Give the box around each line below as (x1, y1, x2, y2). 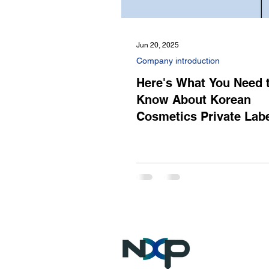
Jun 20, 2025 (136, 40, 179, 49)
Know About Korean (136, 92, 251, 107)
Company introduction (136, 55, 220, 65)
